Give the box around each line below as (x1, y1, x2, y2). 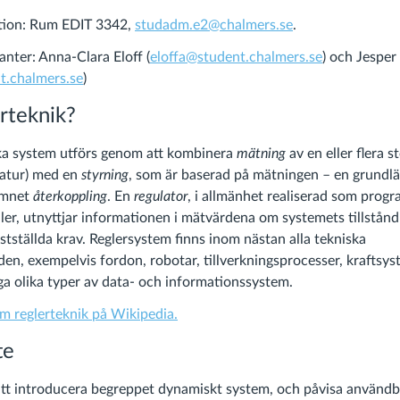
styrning (81, 168, 129, 182)
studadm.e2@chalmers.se (135, 18, 293, 32)
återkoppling (33, 189, 107, 204)
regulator (134, 189, 187, 204)
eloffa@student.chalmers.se (150, 50, 322, 64)
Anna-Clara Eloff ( (38, 50, 150, 64)
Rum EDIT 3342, (29, 18, 131, 32)
